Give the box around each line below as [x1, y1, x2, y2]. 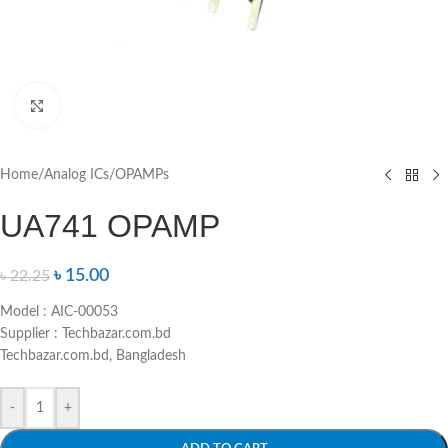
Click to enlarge [59, 99, 149, 112]
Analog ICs [44, 168, 109, 182]
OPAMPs [115, 168, 169, 182]
